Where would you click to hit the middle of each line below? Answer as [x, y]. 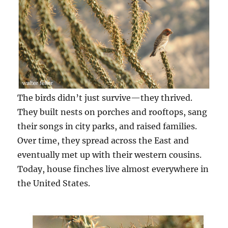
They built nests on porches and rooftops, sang [112, 112]
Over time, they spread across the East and [103, 140]
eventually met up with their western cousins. [110, 154]
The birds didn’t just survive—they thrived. [105, 97]
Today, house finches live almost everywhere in [113, 169]
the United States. [54, 183]
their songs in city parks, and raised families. [107, 126]
